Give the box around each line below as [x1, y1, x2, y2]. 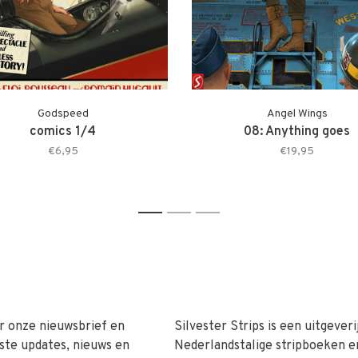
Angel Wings [266, 106, 328, 121]
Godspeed [37, 106, 89, 121]
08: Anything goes [244, 123, 350, 140]
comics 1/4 [30, 123, 96, 140]
